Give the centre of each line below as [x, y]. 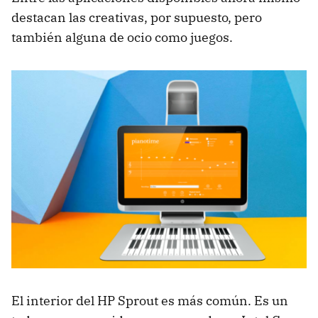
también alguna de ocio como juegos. [122, 38]
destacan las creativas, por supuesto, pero [137, 18]
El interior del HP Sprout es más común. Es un [150, 301]
